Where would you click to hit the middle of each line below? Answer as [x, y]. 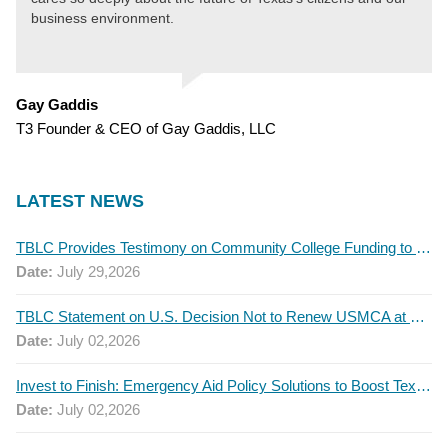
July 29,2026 [96, 271]
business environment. [102, 17]
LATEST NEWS [80, 200]
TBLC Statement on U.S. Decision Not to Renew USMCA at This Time [417, 316]
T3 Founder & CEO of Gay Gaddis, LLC [146, 128]
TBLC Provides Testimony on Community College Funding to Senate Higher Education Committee [423, 247]
